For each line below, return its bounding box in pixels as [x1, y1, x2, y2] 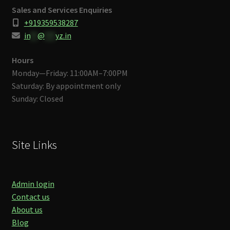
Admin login [11, 179, 54, 189]
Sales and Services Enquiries [11, 5, 112, 15]
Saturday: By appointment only [11, 80, 121, 91]
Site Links [11, 138, 57, 152]
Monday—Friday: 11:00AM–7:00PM [11, 67, 128, 78]
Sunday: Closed [11, 93, 63, 104]
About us [11, 204, 43, 215]
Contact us [11, 191, 50, 202]
